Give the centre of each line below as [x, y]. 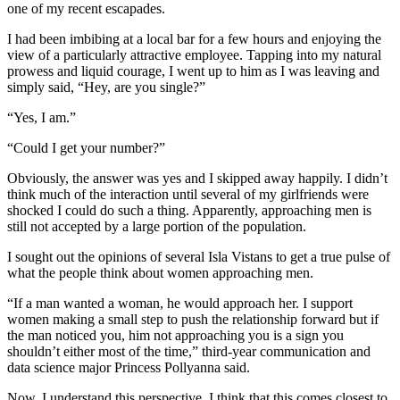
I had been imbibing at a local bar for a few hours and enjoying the [194, 38]
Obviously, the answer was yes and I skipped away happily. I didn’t [197, 178]
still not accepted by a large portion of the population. [157, 226]
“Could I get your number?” [86, 147]
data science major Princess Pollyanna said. [129, 367]
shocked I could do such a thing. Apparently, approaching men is [189, 210]
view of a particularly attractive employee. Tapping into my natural [194, 54]
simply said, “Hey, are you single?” [108, 87]
